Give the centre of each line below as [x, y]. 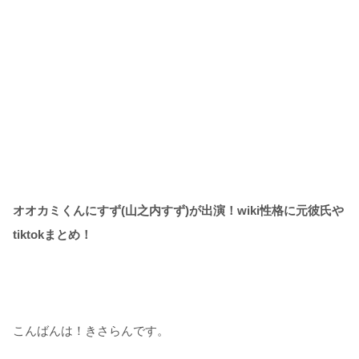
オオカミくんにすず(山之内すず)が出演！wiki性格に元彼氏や [178, 210]
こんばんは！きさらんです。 [91, 330]
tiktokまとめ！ [52, 234]
